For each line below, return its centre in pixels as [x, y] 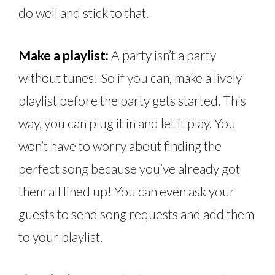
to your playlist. [62, 237]
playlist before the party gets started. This [132, 101]
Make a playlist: [64, 55]
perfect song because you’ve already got [129, 169]
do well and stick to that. [86, 13]
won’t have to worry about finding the [120, 146]
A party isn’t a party [162, 55]
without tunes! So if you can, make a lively [130, 78]
